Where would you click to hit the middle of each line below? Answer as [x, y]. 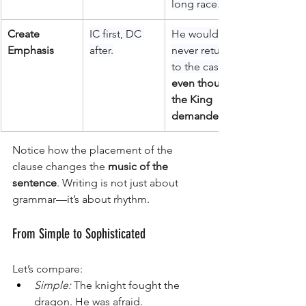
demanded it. [204, 116]
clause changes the [60, 166]
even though [204, 83]
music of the [139, 166]
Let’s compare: [47, 269]
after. [101, 50]
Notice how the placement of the [94, 150]
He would [196, 34]
